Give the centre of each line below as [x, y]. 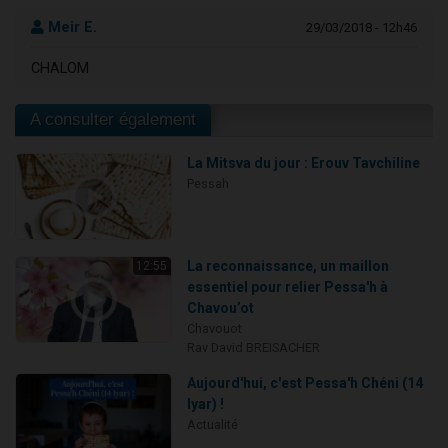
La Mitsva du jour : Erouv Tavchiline [303, 163]
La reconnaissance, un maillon [287, 266]
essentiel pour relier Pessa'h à [287, 287]
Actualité [212, 425]
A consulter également [113, 120]
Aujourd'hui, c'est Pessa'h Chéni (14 [304, 383]
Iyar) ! [205, 404]
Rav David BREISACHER [253, 348]
